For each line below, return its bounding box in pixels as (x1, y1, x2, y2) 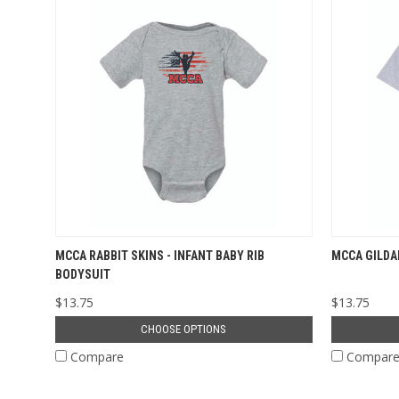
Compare (69, 347, 124, 365)
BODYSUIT (54, 266, 110, 281)
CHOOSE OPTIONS (141, 322, 227, 336)
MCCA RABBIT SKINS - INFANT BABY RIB (54, 248, 265, 263)
